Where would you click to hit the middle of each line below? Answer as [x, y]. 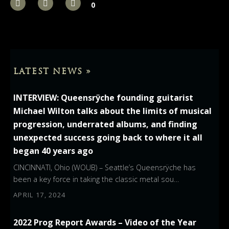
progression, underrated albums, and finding [106, 124]
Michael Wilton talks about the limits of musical [113, 111]
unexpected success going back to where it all [108, 138]
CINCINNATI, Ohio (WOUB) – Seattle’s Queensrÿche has [105, 168]
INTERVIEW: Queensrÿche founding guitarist [104, 98]
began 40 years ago [53, 151]
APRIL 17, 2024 [40, 195]
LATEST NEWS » [52, 71]
